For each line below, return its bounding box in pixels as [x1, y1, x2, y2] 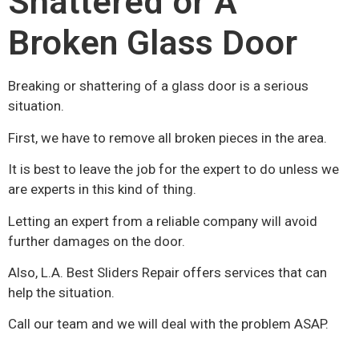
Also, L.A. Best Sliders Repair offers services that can [8, 264, 327, 280]
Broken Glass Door [8, 22, 297, 64]
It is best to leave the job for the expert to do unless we [8, 161, 339, 178]
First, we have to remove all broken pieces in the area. [8, 129, 327, 146]
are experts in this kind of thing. [8, 181, 196, 198]
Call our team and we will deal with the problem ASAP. [8, 316, 329, 333]
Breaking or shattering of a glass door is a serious [8, 78, 309, 95]
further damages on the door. [8, 232, 185, 249]
